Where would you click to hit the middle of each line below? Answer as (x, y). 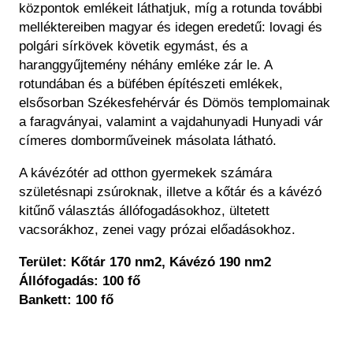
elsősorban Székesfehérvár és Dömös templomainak (175, 103)
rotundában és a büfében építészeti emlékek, (151, 84)
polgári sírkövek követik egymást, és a (133, 46)
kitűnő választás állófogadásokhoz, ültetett (144, 211)
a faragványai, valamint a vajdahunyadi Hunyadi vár (171, 122)
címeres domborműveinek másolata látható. (148, 141)
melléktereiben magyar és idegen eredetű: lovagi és (171, 28)
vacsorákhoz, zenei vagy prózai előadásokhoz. (157, 230)
